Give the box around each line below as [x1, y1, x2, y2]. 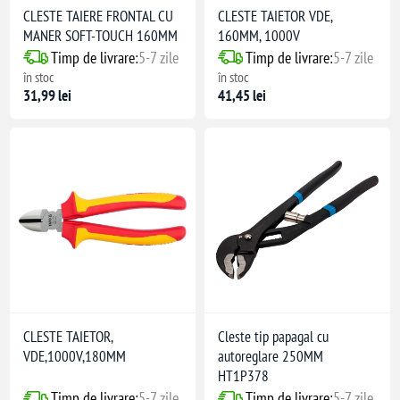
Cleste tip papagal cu [218, 327, 329, 347]
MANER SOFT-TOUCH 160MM [23, 25, 179, 46]
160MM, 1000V [218, 25, 300, 46]
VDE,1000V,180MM [23, 346, 127, 367]
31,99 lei [23, 85, 72, 105]
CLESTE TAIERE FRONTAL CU [23, 5, 174, 26]
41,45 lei [218, 85, 266, 105]
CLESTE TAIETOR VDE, [218, 5, 332, 26]
